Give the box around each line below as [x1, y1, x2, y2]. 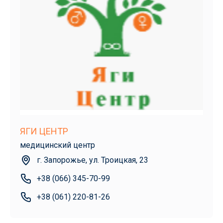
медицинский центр [20, 140, 95, 150]
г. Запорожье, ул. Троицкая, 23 [37, 155, 148, 165]
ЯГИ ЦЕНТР [20, 126, 68, 137]
